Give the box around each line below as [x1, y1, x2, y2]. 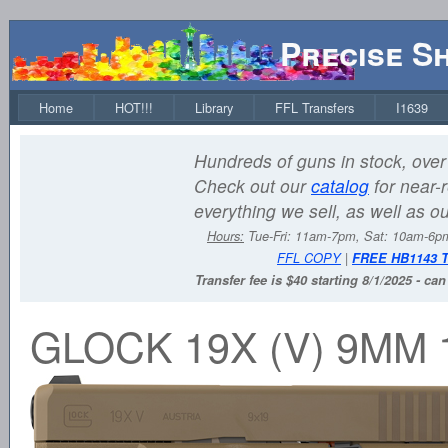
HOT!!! [115, 98, 153, 117]
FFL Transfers [275, 98, 354, 117]
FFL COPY [277, 249, 341, 267]
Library [195, 98, 233, 117]
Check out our [194, 173, 311, 198]
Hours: [207, 227, 244, 245]
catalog [311, 173, 369, 198]
